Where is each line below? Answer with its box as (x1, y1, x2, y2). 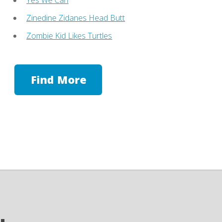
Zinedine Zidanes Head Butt (26, 12, 125, 23)
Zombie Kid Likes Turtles (26, 30, 112, 41)
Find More (30, 72, 86, 87)
